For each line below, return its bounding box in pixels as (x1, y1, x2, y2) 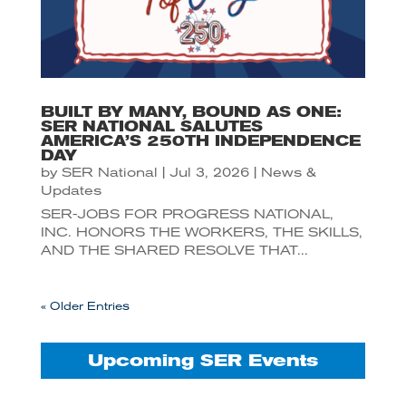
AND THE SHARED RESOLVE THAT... (40, 242, 308, 257)
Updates (40, 182, 101, 198)
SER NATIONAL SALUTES (40, 117, 263, 135)
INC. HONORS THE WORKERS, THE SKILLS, (40, 224, 362, 239)
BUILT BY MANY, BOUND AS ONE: (40, 102, 342, 121)
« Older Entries (40, 299, 130, 313)
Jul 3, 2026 (169, 164, 249, 179)
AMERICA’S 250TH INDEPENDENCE (40, 131, 361, 150)
